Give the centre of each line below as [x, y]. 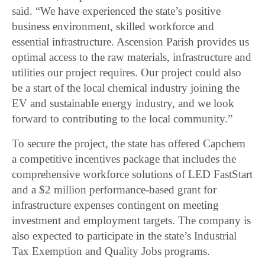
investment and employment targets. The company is [132, 221]
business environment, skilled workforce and [113, 27]
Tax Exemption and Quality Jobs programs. [111, 251]
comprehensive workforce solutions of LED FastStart [132, 174]
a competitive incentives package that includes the [124, 159]
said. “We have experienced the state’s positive [117, 11]
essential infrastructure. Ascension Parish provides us [131, 42]
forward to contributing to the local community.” [122, 119]
